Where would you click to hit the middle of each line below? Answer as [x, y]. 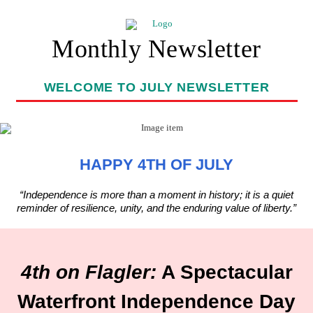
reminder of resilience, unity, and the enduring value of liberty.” [156, 208]
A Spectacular [224, 272]
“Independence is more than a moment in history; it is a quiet [156, 195]
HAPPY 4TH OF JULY [156, 165]
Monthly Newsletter [156, 49]
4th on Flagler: [88, 272]
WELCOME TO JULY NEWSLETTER [156, 87]
